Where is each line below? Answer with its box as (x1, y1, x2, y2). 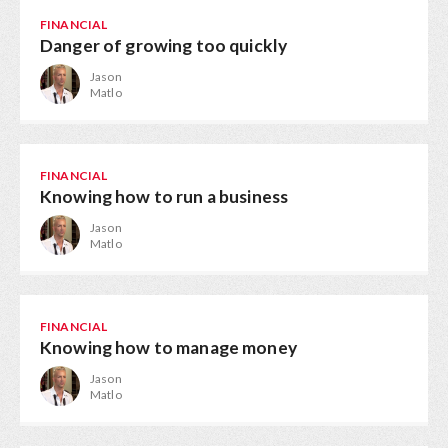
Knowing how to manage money (40, 337, 297, 358)
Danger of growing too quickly (40, 35, 288, 56)
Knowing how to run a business (40, 186, 289, 207)
